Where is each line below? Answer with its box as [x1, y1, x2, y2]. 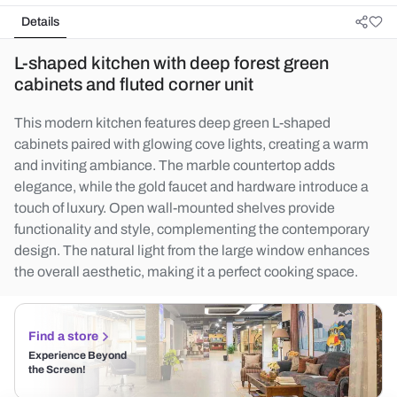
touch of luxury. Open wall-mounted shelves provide [14, 200, 335, 215]
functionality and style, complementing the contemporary [14, 222, 370, 237]
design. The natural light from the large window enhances [14, 243, 370, 258]
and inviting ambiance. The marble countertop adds [14, 158, 335, 173]
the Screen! [28, 363, 86, 376]
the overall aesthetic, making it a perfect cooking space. [14, 264, 358, 279]
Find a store [28, 330, 98, 343]
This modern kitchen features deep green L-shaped [14, 115, 331, 130]
